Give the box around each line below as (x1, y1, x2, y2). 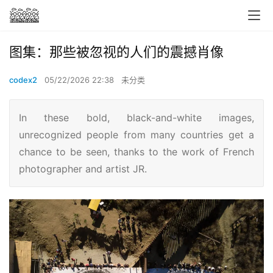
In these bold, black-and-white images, (19, 112, 254, 124)
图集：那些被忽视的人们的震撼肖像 (9, 44, 224, 60)
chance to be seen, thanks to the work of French (19, 146, 254, 158)
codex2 (9, 75, 37, 85)
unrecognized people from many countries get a (19, 129, 254, 141)
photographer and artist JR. (19, 163, 147, 175)
